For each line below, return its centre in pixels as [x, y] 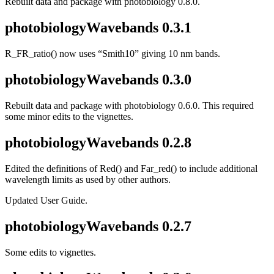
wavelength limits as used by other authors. [88, 179]
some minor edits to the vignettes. [69, 116]
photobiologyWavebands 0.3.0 [98, 79]
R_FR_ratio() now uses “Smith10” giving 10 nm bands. [113, 54]
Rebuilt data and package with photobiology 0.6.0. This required [129, 105]
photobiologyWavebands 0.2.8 [98, 142]
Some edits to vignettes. [50, 252]
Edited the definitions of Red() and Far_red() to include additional [131, 168]
